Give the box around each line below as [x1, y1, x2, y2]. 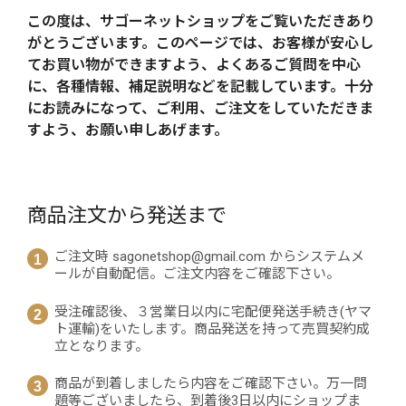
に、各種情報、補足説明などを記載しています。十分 [27, 78, 373, 96]
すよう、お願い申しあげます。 [27, 121, 228, 140]
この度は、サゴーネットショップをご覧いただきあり [27, 13, 375, 31]
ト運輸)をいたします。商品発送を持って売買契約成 [54, 320, 370, 337]
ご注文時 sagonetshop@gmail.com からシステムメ [54, 248, 364, 266]
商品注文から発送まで [27, 204, 227, 227]
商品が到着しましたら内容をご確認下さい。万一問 [54, 375, 367, 392]
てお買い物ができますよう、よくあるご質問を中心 [27, 56, 361, 74]
